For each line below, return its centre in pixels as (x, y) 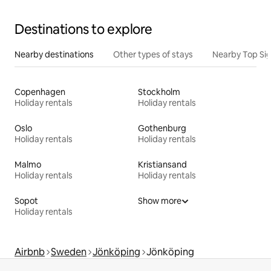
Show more (160, 201)
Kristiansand (162, 165)
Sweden (69, 252)
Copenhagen (40, 92)
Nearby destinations (54, 55)
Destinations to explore (83, 30)
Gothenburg (162, 129)
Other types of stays (153, 55)
